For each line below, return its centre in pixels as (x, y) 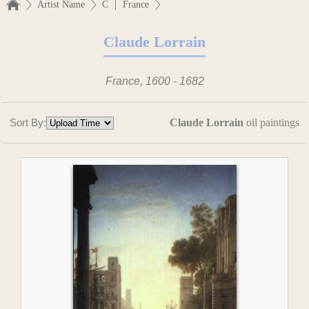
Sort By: (28, 122)
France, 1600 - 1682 (154, 81)
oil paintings (271, 122)
